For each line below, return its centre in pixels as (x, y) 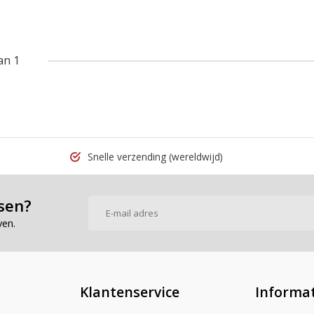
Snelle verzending (127, 157)
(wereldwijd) (196, 157)
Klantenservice (130, 292)
